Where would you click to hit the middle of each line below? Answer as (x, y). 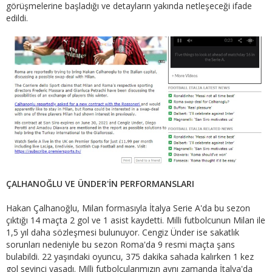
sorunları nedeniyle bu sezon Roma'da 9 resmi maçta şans (121, 244)
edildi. (17, 18)
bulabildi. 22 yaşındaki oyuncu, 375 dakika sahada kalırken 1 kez (130, 256)
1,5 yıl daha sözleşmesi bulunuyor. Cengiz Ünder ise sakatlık (123, 232)
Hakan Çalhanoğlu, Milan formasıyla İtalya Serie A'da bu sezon (128, 208)
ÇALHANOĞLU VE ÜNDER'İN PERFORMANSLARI (100, 183)
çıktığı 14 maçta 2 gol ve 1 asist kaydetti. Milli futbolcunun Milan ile (136, 220)
